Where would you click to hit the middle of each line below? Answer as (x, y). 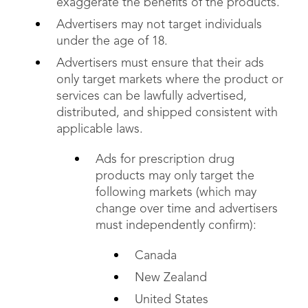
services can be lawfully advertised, (152, 96)
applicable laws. (100, 129)
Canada (156, 256)
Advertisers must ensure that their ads (160, 63)
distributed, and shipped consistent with (167, 113)
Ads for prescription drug (165, 159)
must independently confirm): (176, 225)
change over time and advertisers (187, 209)
